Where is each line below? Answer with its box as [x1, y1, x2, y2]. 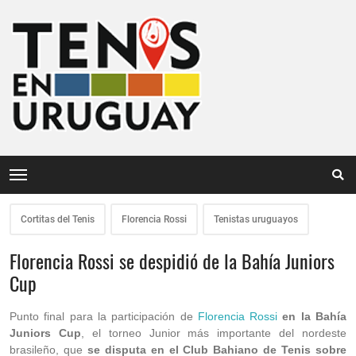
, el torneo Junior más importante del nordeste [80, 327, 346, 339]
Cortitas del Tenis [21, 214, 95, 225]
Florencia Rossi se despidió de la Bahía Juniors [10, 246, 335, 275]
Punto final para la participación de [10, 310, 198, 323]
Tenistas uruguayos [214, 214, 298, 225]
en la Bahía [277, 310, 347, 323]
